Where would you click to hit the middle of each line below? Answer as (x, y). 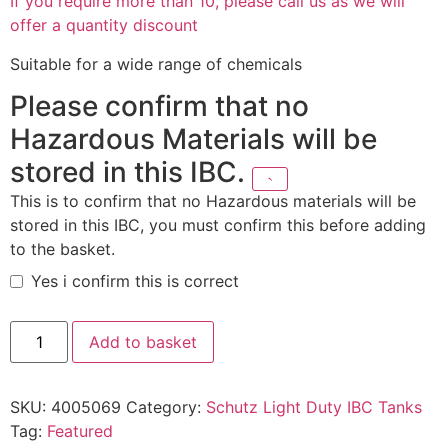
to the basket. (62, 249)
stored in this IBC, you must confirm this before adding (218, 225)
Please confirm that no (159, 106)
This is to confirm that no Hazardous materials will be (213, 201)
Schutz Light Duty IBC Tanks (314, 407)
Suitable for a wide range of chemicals (156, 63)
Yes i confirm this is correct (135, 281)
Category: (166, 407)
